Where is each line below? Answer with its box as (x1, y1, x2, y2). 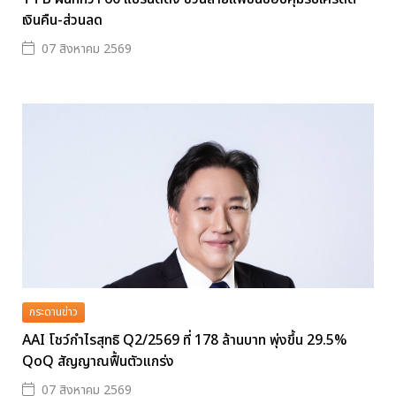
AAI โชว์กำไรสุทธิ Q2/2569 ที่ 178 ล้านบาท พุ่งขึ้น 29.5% (22, 329, 346, 351)
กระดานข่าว (29, 304, 78, 321)
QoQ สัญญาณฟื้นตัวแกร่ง (22, 350, 174, 372)
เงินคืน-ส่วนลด (22, 10, 103, 32)
